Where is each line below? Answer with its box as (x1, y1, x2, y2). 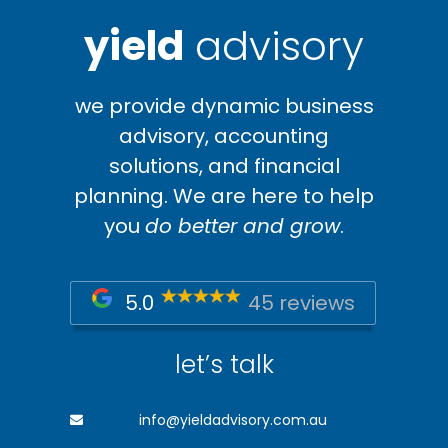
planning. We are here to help (74, 181, 374, 210)
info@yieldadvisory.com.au (139, 410, 327, 430)
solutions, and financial (108, 151, 340, 180)
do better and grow (145, 211, 340, 240)
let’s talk (174, 347, 274, 382)
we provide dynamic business (74, 91, 374, 120)
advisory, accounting (119, 121, 329, 150)
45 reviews (247, 289, 355, 317)
